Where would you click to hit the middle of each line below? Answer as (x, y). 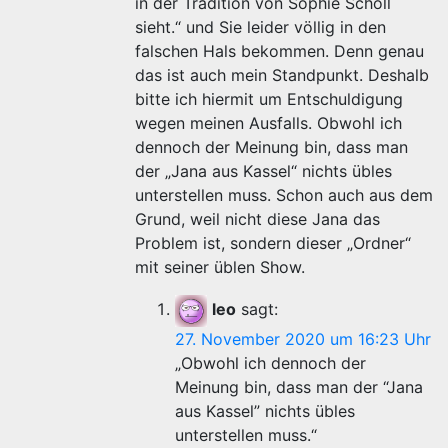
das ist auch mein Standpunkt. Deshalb (282, 75)
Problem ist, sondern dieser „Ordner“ (273, 243)
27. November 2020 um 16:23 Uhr (303, 339)
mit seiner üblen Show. (220, 267)
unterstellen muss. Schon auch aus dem (284, 195)
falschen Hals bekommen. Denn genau (279, 51)
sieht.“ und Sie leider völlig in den (260, 27)
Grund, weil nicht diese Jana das (257, 219)
